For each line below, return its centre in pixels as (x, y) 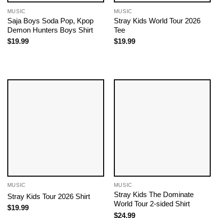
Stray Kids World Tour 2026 (157, 20)
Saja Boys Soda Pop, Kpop (50, 20)
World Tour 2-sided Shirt (152, 204)
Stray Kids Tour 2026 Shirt (48, 196)
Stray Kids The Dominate (154, 195)
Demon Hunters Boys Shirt (50, 30)
